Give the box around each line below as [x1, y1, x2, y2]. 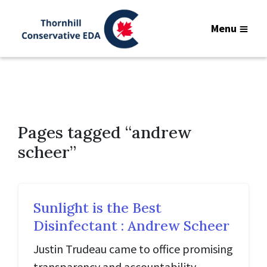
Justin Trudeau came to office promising [33, 241, 233, 256]
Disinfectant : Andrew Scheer [33, 216, 229, 234]
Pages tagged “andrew [18, 122, 192, 143]
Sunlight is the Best [33, 198, 162, 216]
